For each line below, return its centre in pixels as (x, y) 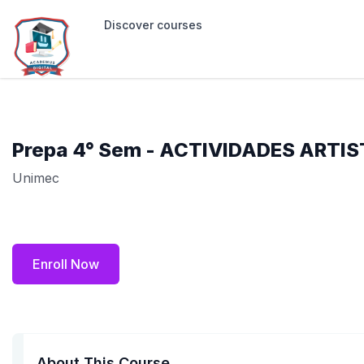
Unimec (36, 178)
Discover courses (153, 25)
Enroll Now (66, 264)
